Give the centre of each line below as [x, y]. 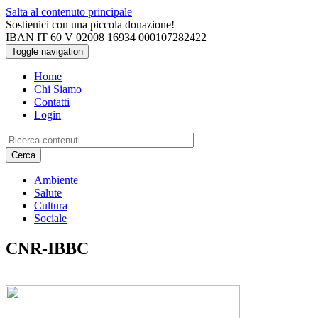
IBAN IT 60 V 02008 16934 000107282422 [106, 37]
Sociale [50, 218]
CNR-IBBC [47, 248]
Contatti [52, 102]
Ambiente [56, 180]
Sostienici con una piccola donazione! [90, 24]
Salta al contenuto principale [69, 12]
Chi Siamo [58, 89]
